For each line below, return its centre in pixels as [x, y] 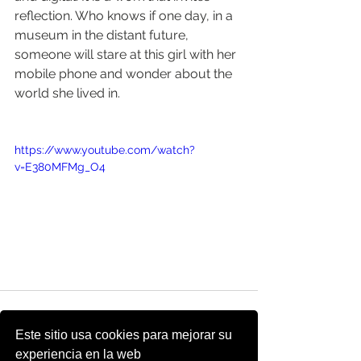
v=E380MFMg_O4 [60, 167]
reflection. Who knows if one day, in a [125, 16]
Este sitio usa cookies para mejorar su [124, 335]
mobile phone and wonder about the [125, 74]
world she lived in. [67, 93]
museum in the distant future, [103, 35]
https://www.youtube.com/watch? [105, 150]
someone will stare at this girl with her [127, 54]
